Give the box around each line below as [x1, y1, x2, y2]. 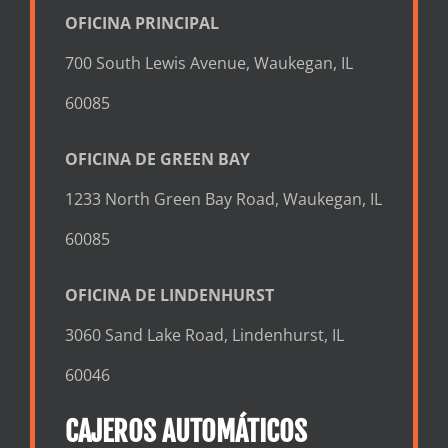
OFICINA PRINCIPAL [64, 12, 219, 35]
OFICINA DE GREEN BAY [64, 148, 250, 171]
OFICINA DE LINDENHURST [64, 284, 274, 307]
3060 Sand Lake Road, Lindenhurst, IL [64, 324, 344, 347]
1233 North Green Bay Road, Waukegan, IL [64, 188, 382, 211]
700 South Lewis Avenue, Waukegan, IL [64, 52, 353, 75]
